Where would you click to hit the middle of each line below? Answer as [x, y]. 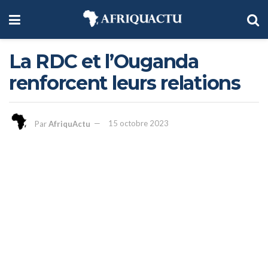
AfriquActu [69, 124]
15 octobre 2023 [138, 124]
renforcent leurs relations [125, 83]
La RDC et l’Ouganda [104, 61]
